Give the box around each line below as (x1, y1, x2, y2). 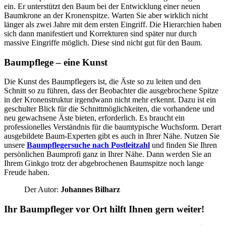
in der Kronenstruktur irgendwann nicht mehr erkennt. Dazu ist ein (4, 95, 216, 104)
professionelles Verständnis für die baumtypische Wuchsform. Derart (4, 123, 221, 132)
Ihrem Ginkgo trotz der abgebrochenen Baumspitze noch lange (4, 159, 204, 168)
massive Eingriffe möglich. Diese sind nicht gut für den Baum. (4, 38, 202, 47)
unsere (4, 141, 27, 150)
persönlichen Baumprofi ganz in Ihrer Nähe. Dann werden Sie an (4, 150, 211, 159)
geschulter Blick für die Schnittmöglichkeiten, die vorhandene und (4, 104, 214, 114)
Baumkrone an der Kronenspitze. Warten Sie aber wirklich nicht (4, 11, 208, 20)
